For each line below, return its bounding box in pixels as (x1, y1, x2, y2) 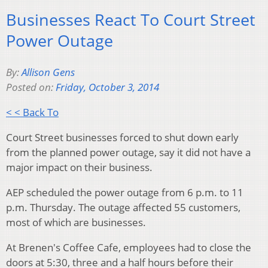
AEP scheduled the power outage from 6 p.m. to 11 (6, 185, 243, 199)
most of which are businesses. (6, 215, 146, 229)
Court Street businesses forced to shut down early (6, 130, 239, 144)
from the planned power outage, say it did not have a (6, 145, 251, 159)
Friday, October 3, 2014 (56, 80, 159, 94)
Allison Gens (22, 65, 75, 79)
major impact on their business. (6, 160, 153, 174)
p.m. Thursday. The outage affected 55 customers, (6, 200, 240, 214)
